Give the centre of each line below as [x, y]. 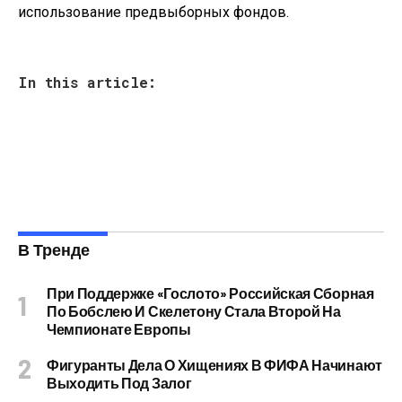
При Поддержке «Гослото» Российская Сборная [210, 293]
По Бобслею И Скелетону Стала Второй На [194, 311]
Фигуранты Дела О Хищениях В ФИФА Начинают [214, 365]
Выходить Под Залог [119, 383]
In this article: [87, 82]
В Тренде [54, 249]
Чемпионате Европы [119, 329]
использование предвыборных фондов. [153, 12]
